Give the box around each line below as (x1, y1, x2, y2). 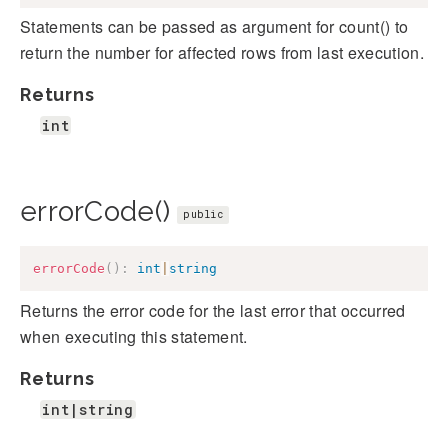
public (183, 207, 224, 221)
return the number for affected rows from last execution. (20, 41, 424, 65)
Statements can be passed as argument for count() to (20, 15, 409, 39)
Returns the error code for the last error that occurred (20, 298, 406, 322)
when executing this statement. (20, 324, 248, 348)
